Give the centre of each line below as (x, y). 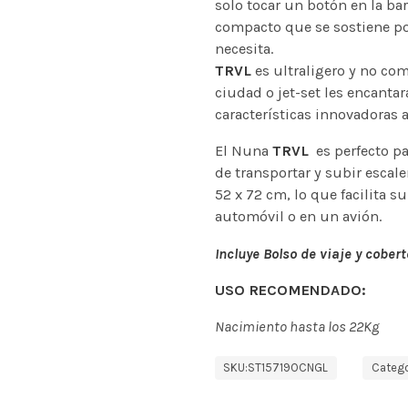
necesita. (244, 49)
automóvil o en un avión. (298, 217)
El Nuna (243, 151)
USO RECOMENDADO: (290, 290)
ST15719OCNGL (288, 367)
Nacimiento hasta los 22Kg (296, 326)
